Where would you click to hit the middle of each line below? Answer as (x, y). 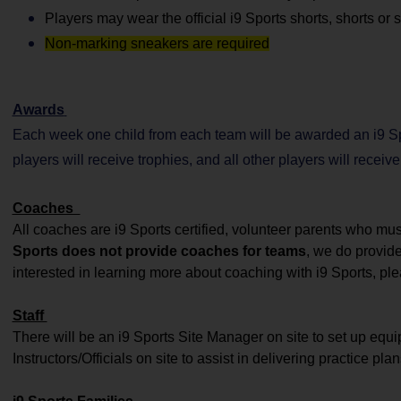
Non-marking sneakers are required (157, 43)
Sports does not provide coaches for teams (159, 251)
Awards (38, 110)
